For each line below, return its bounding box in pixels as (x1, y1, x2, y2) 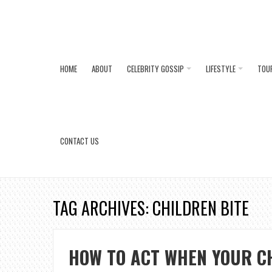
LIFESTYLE (206, 63, 236, 75)
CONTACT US (60, 135, 99, 147)
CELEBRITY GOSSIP (127, 63, 184, 75)
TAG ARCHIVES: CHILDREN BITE (53, 195, 249, 220)
